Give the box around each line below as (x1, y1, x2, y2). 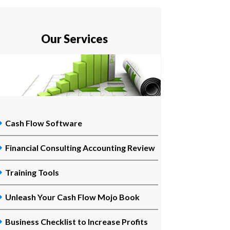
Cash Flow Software (5, 118, 82, 128)
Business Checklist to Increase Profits (5, 216, 148, 226)
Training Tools (5, 167, 59, 177)
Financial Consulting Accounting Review (5, 142, 155, 152)
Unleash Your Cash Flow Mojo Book (5, 191, 140, 202)
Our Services (41, 32, 108, 46)
